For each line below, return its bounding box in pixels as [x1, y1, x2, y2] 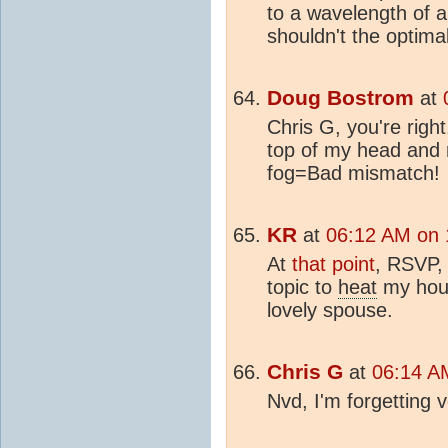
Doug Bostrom [267, 85, 414, 110]
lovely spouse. [267, 298, 393, 321]
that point [292, 252, 375, 275]
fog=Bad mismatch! [267, 161, 440, 184]
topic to [267, 275, 338, 298]
